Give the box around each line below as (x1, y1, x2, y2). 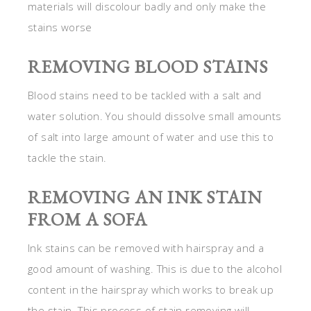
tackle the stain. (28, 151, 107, 165)
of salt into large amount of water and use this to (28, 130, 274, 144)
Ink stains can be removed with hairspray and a (28, 241, 264, 255)
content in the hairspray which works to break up (28, 283, 274, 297)
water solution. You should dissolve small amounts (28, 109, 282, 124)
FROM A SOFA (28, 208, 147, 232)
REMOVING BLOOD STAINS (28, 55, 268, 79)
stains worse (28, 20, 92, 35)
